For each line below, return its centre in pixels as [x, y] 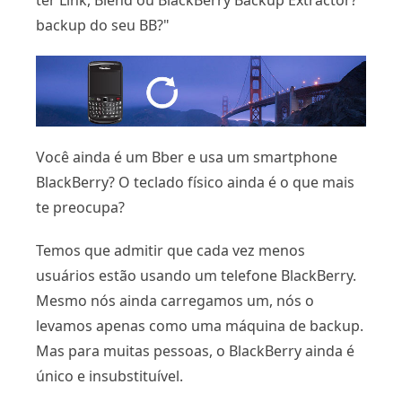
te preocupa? [80, 208]
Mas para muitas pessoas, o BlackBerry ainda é [195, 351]
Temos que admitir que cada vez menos [170, 251]
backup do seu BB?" [103, 25]
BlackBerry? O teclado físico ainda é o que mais [195, 183]
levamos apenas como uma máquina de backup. [200, 326]
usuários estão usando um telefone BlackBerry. [196, 276]
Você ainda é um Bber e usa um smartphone [187, 157]
